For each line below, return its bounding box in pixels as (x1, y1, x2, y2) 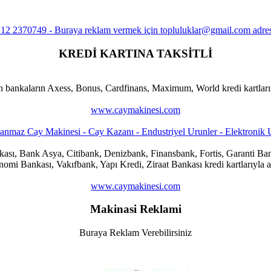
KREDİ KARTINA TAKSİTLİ (59, 47, 212, 60)
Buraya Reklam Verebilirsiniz (79, 227, 192, 238)
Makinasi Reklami (90, 203, 181, 216)
